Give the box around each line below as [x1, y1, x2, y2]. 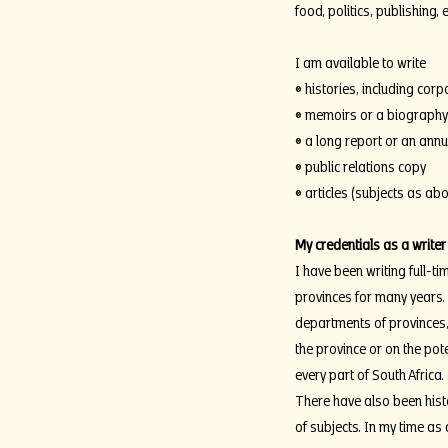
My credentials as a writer [294, 231, 446, 255]
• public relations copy [294, 153, 426, 177]
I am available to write [294, 49, 426, 73]
